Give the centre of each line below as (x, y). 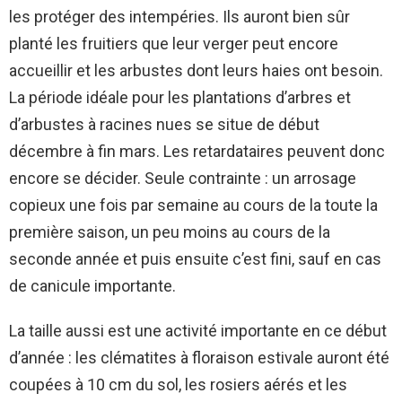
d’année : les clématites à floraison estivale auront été (199, 357)
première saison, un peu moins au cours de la (170, 232)
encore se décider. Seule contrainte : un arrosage (183, 178)
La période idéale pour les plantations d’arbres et (180, 97)
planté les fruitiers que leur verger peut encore (174, 43)
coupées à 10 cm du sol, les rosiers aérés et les (178, 384)
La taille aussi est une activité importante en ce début (198, 330)
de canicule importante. (92, 285)
